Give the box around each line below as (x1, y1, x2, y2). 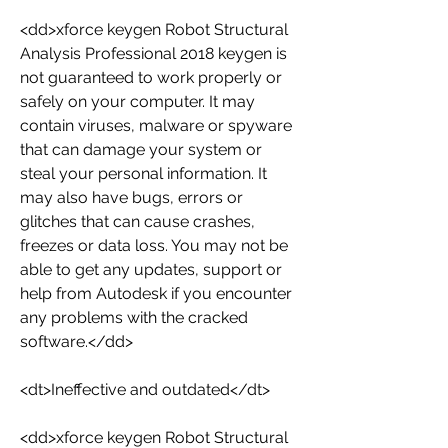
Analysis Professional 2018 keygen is (20, 44, 287, 63)
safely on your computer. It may (20, 92, 255, 111)
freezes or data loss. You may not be (20, 236, 288, 255)
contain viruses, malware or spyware (20, 116, 292, 135)
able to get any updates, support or (20, 260, 282, 279)
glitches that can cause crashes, (20, 212, 255, 231)
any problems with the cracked (20, 308, 248, 327)
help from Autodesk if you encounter (20, 284, 292, 303)
